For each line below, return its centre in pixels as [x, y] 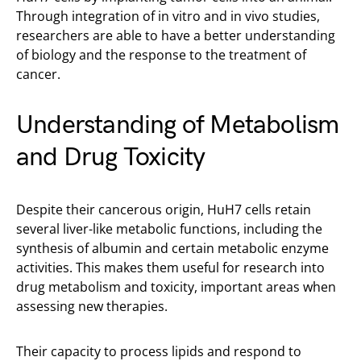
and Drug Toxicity [111, 158]
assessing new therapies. [92, 307]
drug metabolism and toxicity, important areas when [176, 287]
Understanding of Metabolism [178, 126]
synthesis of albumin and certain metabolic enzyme [172, 249]
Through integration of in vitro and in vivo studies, [168, 17]
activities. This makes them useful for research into [170, 268]
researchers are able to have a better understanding [176, 36]
